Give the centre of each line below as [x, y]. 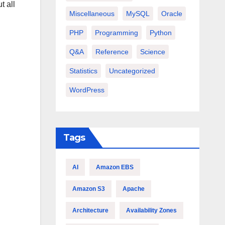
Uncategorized [132, 71]
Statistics [83, 71]
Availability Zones [151, 210]
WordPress [87, 90]
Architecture [90, 210]
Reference [112, 52]
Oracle [172, 14]
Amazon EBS [115, 167]
